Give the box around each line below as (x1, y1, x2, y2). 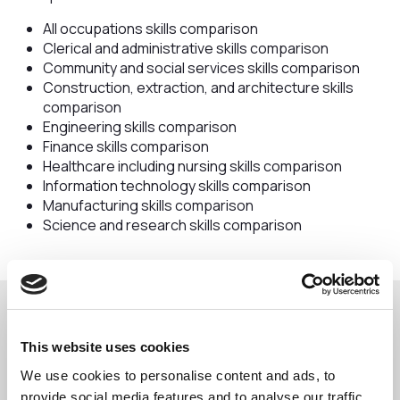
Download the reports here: (31, 325, 222, 345)
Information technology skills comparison (42, 176, 313, 196)
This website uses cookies (21, 339, 190, 354)
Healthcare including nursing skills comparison (42, 156, 345, 176)
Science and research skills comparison (42, 215, 304, 235)
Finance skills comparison (42, 137, 212, 156)
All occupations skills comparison (42, 19, 261, 38)
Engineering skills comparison (42, 117, 239, 137)
